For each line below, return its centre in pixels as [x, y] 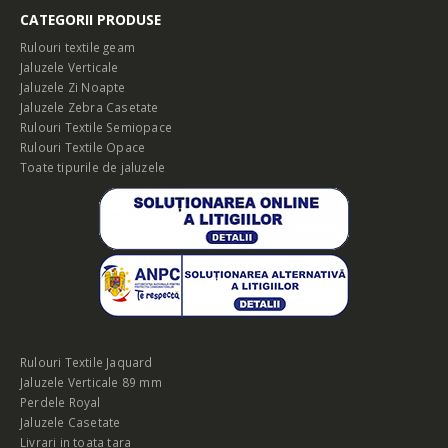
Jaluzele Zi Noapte [73, 87]
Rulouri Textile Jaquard [86, 361]
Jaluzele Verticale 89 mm [91, 381]
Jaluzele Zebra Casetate [89, 107]
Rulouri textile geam [77, 47]
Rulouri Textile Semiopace [96, 127]
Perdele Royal [60, 401]
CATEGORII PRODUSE [90, 20]
